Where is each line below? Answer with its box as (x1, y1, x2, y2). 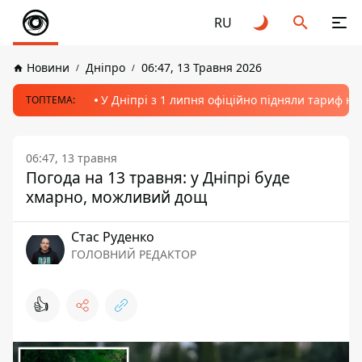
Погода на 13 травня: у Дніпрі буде (26, 166, 290, 188)
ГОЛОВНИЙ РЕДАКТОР (71, 246, 196, 262)
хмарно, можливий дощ (26, 186, 207, 208)
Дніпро (86, 60, 125, 75)
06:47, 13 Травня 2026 (141, 60, 262, 75)
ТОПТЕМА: (26, 93, 75, 107)
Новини (27, 60, 69, 75)
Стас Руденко (71, 228, 154, 246)
